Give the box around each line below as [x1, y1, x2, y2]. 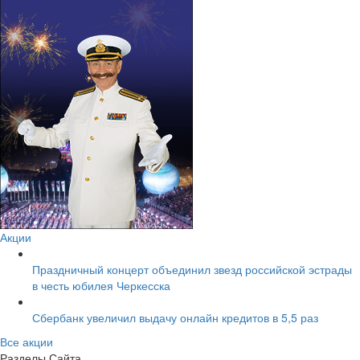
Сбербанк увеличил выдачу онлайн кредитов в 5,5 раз [32, 309, 318, 325]
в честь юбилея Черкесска [32, 277, 170, 293]
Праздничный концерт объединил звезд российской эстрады [32, 261, 352, 277]
